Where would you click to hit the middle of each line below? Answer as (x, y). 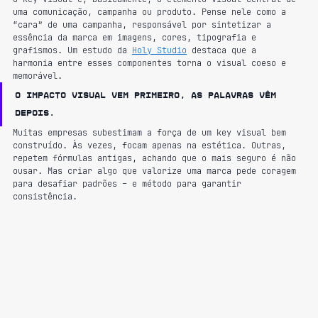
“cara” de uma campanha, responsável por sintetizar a (144, 24)
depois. (35, 113)
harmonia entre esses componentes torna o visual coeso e (152, 63)
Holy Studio (159, 50)
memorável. (38, 76)
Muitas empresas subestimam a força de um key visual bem (152, 132)
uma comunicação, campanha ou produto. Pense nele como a (152, 12)
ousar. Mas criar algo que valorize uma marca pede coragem (157, 171)
